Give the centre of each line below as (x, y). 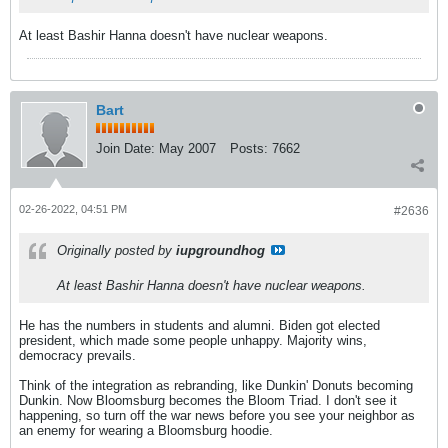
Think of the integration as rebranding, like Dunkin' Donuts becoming (216, 385)
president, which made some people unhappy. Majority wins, (193, 340)
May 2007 (187, 148)
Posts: (249, 148)
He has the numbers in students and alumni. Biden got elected (199, 325)
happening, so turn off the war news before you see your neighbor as (217, 415)
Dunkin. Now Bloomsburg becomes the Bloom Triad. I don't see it (208, 400)
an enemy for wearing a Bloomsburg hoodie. (146, 430)
